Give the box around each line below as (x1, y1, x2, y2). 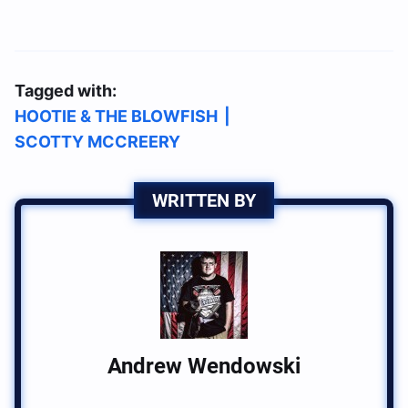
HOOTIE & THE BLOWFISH (15, 107, 218, 127)
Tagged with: (15, 81, 117, 101)
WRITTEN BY (152, 189, 256, 212)
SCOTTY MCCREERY (15, 132, 180, 152)
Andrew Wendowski (107, 353, 301, 380)
